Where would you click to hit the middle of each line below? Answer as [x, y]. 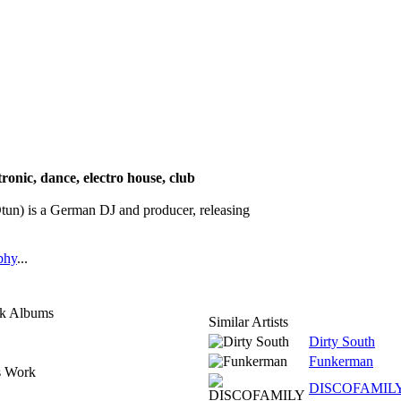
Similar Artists [248, 322]
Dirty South [342, 341]
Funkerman [341, 361]
